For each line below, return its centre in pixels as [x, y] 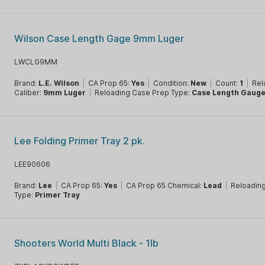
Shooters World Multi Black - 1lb [87, 243]
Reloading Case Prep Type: [143, 93]
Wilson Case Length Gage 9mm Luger [99, 38]
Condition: [172, 83]
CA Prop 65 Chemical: [165, 185]
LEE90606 [33, 164]
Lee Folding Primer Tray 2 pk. [80, 141]
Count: [228, 83]
